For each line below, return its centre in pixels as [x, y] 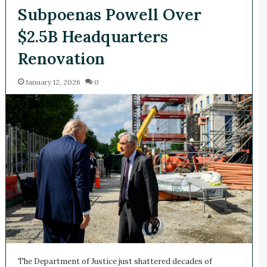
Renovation [61, 59]
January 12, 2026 [53, 82]
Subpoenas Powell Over [109, 15]
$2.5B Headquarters [93, 37]
